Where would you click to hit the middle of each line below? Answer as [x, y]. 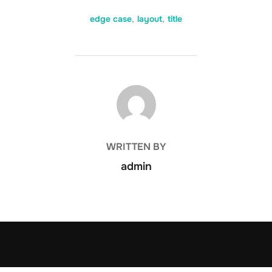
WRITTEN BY [136, 147]
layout [150, 19]
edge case [111, 19]
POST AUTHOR [136, 91]
